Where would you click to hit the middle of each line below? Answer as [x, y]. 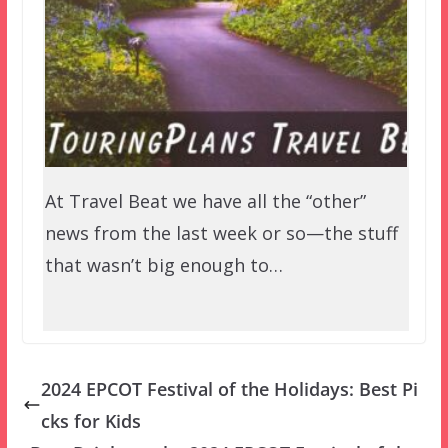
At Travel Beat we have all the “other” [205, 200]
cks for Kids [90, 420]
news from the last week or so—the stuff [221, 232]
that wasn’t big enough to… [163, 264]
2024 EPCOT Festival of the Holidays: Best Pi [229, 388]
